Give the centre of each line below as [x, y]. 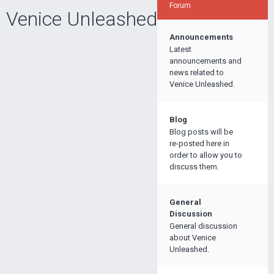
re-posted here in [199, 143]
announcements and [206, 61]
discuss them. [194, 167]
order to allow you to [206, 155]
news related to [197, 72]
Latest [180, 49]
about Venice [193, 238]
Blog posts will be [201, 132]
